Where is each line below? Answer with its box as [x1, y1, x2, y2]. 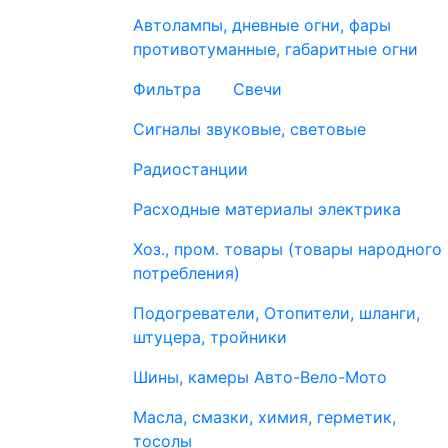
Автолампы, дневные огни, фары [133, 15, 391, 35]
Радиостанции [133, 159, 248, 179]
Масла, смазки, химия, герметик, [133, 407, 396, 427]
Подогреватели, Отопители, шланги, [133, 303, 420, 323]
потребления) [133, 263, 240, 283]
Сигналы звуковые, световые [133, 119, 366, 139]
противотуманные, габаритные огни [133, 39, 418, 59]
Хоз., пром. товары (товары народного [133, 239, 442, 259]
